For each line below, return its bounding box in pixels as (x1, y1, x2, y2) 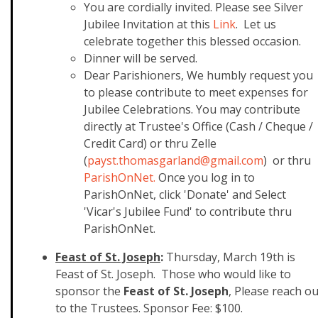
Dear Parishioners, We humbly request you (84, 67, 313, 83)
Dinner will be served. (84, 50, 197, 66)
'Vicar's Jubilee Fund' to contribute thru (84, 204, 292, 219)
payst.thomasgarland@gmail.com (87, 153, 263, 168)
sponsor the (55, 283, 124, 299)
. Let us (236, 16, 276, 32)
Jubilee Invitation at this (84, 16, 213, 32)
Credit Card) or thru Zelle (84, 136, 216, 151)
